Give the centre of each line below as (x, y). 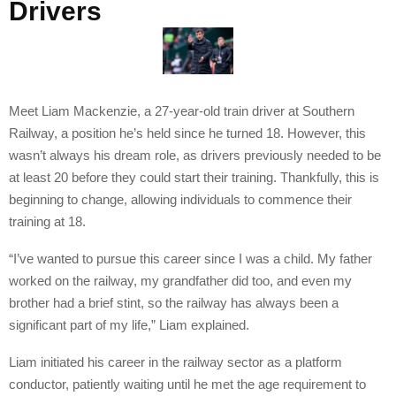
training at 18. (47, 221)
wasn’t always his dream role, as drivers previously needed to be (195, 155)
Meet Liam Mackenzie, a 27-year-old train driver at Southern (182, 110)
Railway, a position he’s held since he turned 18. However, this (187, 133)
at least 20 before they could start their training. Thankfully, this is (194, 177)
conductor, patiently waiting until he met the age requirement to (187, 384)
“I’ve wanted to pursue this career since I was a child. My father (190, 258)
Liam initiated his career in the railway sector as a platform (175, 362)
